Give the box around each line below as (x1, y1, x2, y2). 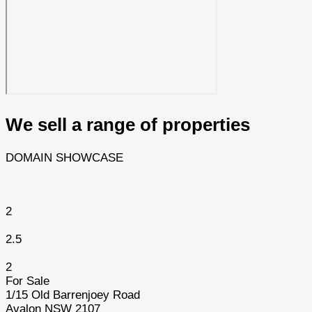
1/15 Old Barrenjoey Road (6, 288, 140, 302)
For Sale (6, 274, 49, 288)
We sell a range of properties (6, 114, 250, 134)
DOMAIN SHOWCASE (6, 150, 123, 164)
